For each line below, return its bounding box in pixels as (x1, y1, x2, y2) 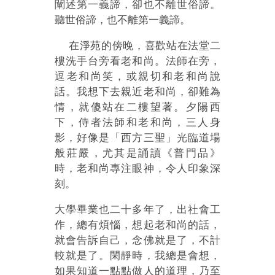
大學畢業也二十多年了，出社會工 (55, 203, 220, 215)
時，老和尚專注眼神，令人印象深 (55, 162, 220, 174)
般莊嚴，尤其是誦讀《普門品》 (55, 147, 220, 159)
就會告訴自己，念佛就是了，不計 (55, 234, 220, 246)
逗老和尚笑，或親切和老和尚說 (55, 70, 220, 82)
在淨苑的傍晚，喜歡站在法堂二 (55, 39, 220, 52)
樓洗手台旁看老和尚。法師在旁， (55, 55, 220, 67)
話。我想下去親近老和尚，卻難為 (55, 85, 220, 98)
